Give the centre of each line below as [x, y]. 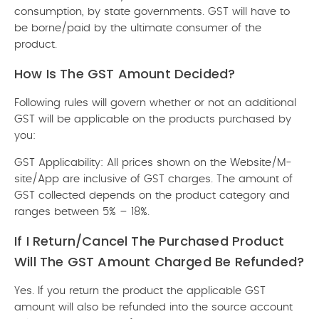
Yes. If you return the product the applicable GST [140, 291]
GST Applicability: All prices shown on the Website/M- [153, 163]
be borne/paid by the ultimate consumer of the [138, 28]
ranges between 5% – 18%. [82, 212]
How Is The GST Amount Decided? [125, 74]
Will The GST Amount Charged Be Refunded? [159, 262]
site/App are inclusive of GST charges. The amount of [153, 179]
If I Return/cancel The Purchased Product [150, 241]
